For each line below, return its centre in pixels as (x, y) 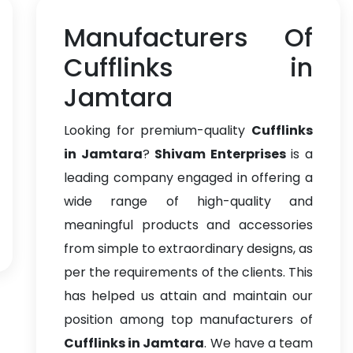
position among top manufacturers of (188, 320)
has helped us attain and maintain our (188, 296)
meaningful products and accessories (188, 225)
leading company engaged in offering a (188, 178)
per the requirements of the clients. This (188, 272)
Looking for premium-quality (158, 130)
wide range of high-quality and (188, 201)
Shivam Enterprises (220, 154)
